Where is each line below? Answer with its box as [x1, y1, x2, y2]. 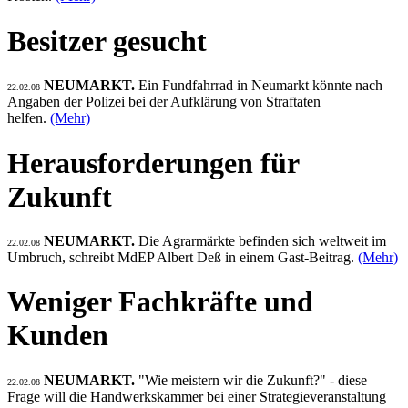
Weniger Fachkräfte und [7, 285, 313, 319]
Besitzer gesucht [7, 24, 207, 57]
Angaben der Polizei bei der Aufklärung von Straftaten [7, 94, 321, 110]
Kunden [7, 319, 108, 352]
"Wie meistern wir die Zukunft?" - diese [138, 372, 367, 388]
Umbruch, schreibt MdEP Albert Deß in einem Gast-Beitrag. [7, 250, 358, 266]
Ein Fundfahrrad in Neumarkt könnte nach [138, 77, 382, 94]
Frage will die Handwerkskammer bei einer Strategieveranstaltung [7, 388, 386, 404]
